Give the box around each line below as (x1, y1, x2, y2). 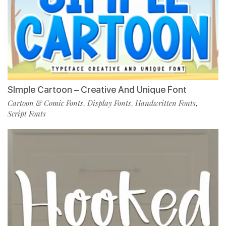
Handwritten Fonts (135, 98, 196, 108)
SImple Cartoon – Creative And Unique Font (8, 84, 187, 95)
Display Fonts (87, 98, 131, 108)
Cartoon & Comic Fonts (8, 98, 83, 108)
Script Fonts (8, 108, 46, 119)
